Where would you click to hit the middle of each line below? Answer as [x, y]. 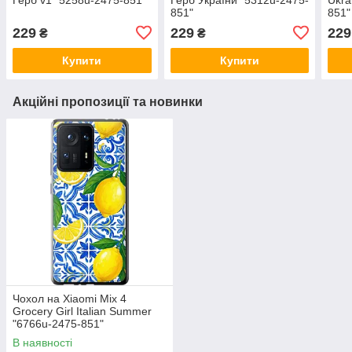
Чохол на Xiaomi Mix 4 [70, 298]
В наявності [42, 342]
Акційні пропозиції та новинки [108, 101]
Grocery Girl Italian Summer [82, 311]
